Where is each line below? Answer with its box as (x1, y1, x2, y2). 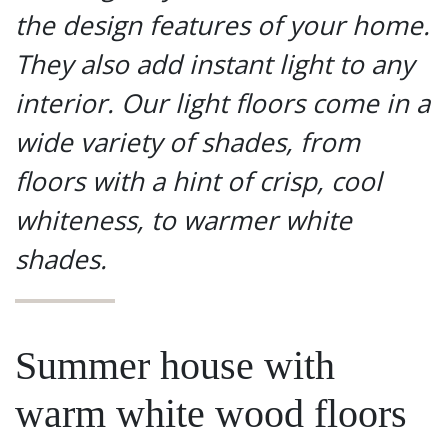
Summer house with (15, 343, 335, 389)
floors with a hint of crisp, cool (15, 163, 382, 200)
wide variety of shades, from (15, 124, 360, 161)
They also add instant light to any (15, 46, 414, 83)
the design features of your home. (15, 7, 430, 44)
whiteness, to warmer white (15, 202, 352, 239)
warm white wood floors (15, 391, 407, 437)
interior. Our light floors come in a (15, 85, 430, 122)
